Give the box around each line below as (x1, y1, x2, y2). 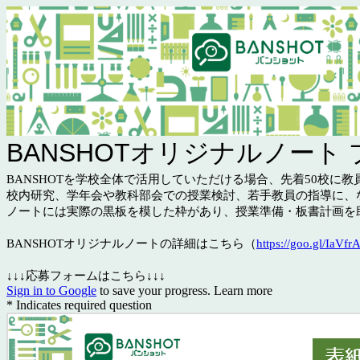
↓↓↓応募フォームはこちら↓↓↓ (6, 269, 166, 283)
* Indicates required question (6, 298, 152, 313)
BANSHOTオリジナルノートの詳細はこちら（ (6, 237, 256, 251)
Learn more (214, 284, 272, 298)
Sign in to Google (6, 284, 96, 298)
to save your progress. (96, 284, 214, 298)
